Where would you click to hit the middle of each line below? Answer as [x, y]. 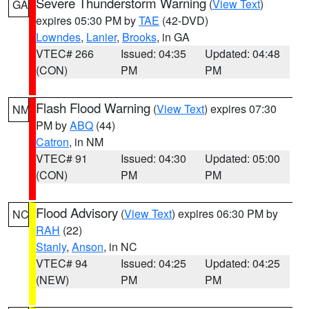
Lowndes [58, 37]
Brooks [139, 37]
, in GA [173, 37]
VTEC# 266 [65, 53]
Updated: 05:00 [243, 158]
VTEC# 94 [62, 263]
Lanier [101, 37]
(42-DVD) [184, 20]
